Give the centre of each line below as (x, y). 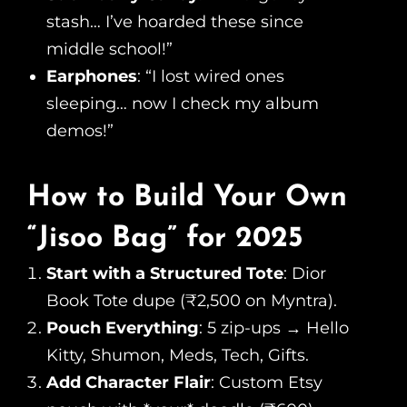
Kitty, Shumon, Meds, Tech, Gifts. (178, 356)
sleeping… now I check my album (183, 104)
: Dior (305, 274)
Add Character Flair (129, 383)
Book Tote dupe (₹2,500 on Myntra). (192, 301)
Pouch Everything (123, 328)
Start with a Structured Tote (165, 274)
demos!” (80, 131)
